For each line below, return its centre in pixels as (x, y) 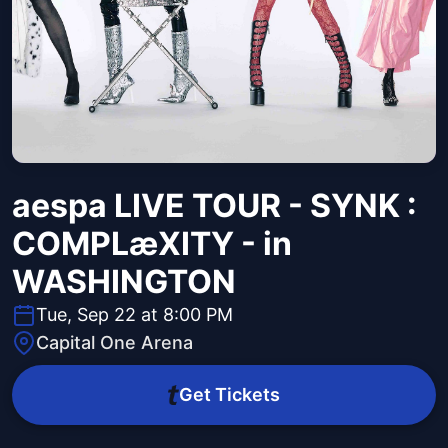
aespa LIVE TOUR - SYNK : (214, 206)
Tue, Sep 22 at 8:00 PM (134, 315)
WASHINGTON (124, 282)
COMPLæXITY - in (152, 244)
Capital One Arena (114, 343)
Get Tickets (229, 395)
